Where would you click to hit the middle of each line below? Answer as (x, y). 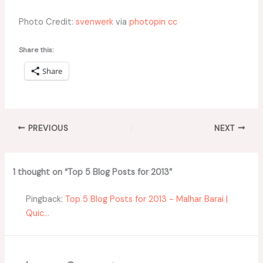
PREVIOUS (47, 128)
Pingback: (46, 199)
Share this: (36, 50)
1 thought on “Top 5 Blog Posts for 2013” (93, 172)
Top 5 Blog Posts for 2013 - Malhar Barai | (147, 199)
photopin (147, 22)
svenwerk (94, 22)
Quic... (38, 213)
